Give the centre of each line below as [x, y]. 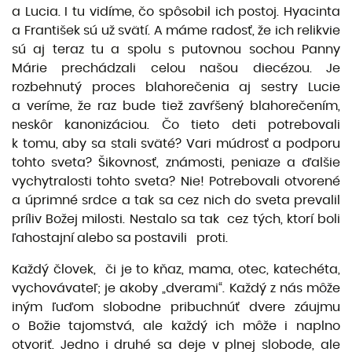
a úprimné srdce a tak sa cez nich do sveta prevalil [176, 200]
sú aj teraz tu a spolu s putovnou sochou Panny [176, 49]
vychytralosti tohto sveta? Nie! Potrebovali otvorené [176, 181]
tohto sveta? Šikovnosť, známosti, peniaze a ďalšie [176, 163]
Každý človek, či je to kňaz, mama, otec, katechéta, [176, 269]
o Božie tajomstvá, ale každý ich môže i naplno [176, 326]
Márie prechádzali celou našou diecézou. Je [176, 68]
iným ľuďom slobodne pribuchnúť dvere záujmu [176, 307]
